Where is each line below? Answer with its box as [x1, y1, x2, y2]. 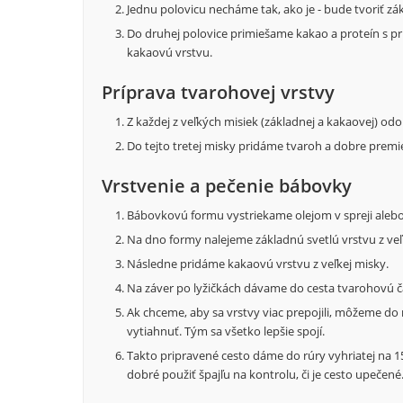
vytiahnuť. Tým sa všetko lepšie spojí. [127, 323, 325, 340]
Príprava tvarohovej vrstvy [102, 80, 335, 105]
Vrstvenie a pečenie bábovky [102, 174, 352, 199]
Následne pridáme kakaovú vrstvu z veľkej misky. [127, 255, 389, 273]
